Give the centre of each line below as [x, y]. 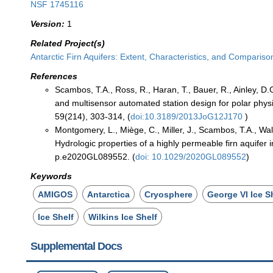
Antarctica [109, 194]
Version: [48, 23]
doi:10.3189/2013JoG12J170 [188, 116]
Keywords [51, 176]
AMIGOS [55, 194]
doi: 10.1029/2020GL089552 [191, 156]
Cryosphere [169, 194]
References [54, 76]
